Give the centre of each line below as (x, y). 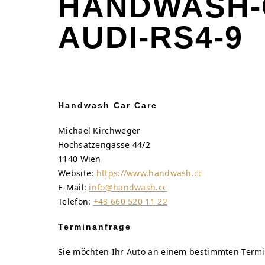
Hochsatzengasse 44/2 (104, 144)
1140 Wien (80, 159)
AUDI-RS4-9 (151, 37)
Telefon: (76, 201)
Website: (77, 173)
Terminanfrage (95, 227)
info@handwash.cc (128, 187)
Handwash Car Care (108, 106)
